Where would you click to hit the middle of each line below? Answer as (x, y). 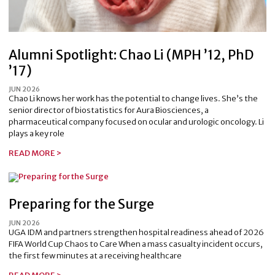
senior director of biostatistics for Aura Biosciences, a (109, 110)
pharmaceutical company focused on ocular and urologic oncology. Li (136, 122)
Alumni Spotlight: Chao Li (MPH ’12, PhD (131, 55)
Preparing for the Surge (81, 204)
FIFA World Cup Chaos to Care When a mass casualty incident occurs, (136, 244)
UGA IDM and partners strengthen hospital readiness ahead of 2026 (136, 232)
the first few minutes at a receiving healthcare (95, 255)
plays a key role (37, 134)
